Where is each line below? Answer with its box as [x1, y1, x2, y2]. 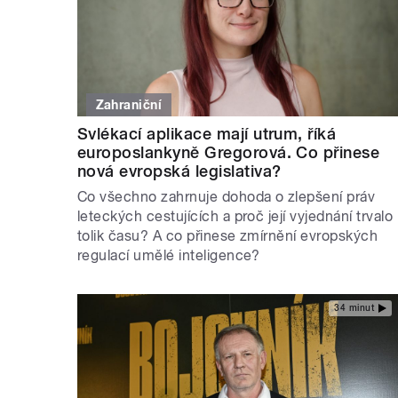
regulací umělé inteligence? [77, 246, 260, 264]
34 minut [334, 303, 374, 314]
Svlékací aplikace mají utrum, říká [77, 123, 337, 143]
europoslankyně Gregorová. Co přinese [77, 142, 380, 162]
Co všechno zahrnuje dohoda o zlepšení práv [77, 187, 376, 205]
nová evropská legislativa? [77, 161, 282, 180]
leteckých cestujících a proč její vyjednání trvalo [77, 207, 394, 225]
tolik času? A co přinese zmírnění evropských [77, 227, 378, 244]
